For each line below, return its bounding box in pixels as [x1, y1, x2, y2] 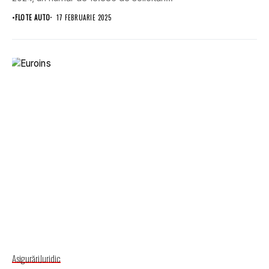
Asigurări [12, 252, 40, 265]
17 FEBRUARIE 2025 [56, 12, 112, 22]
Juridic [40, 252, 61, 265]
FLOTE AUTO [15, 12, 50, 22]
